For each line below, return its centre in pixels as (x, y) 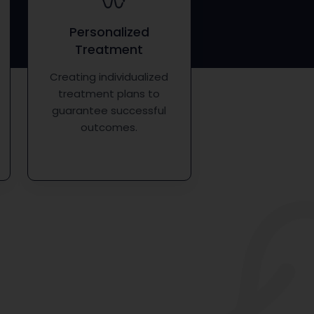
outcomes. (109, 128)
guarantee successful (109, 111)
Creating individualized (109, 77)
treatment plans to (109, 94)
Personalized (109, 32)
